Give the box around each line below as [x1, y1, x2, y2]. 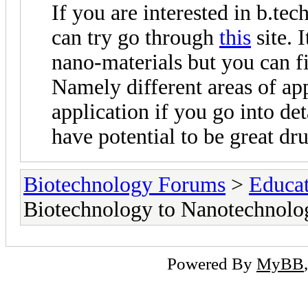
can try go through [52, 25, 219, 49]
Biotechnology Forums [23, 172, 225, 197]
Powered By [167, 253, 256, 273]
